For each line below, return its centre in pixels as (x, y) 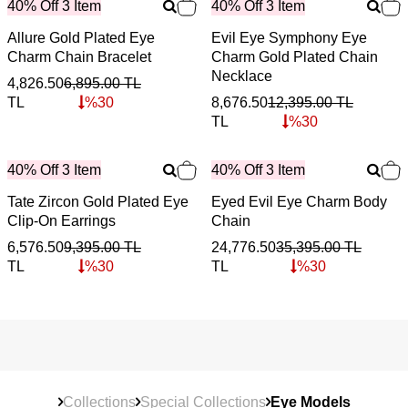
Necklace (242, 76)
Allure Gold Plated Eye (81, 37)
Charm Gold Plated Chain (295, 56)
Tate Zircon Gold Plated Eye (98, 201)
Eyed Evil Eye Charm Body (299, 201)
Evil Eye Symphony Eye (289, 37)
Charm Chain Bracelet (79, 56)
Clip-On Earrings (61, 220)
